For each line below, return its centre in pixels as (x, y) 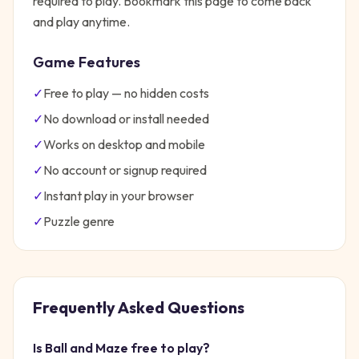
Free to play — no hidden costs (126, 93)
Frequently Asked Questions (139, 307)
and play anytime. (81, 22)
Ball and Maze (87, 348)
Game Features (87, 62)
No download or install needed (126, 119)
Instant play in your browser (119, 196)
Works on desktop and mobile (124, 144)
